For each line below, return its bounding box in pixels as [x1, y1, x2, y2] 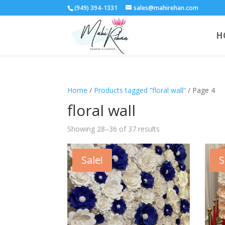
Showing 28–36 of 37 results [67, 124, 160, 134]
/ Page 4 [186, 85, 215, 95]
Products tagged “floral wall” [94, 85, 186, 95]
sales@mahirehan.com [134, 4, 199, 12]
